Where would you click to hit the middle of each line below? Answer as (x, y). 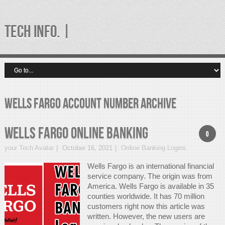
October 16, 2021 (87, 148)
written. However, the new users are (146, 216)
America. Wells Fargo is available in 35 (150, 186)
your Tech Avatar (29, 148)
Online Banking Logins (153, 148)
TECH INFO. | (37, 32)
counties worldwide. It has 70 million (146, 196)
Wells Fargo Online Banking (76, 133)
